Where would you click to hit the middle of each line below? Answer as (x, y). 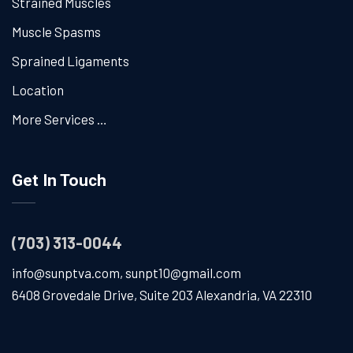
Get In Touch (59, 180)
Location (38, 89)
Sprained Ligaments (71, 60)
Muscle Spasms (56, 31)
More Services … (59, 119)
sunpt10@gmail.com (183, 272)
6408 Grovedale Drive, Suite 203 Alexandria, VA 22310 (162, 294)
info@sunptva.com (66, 272)
